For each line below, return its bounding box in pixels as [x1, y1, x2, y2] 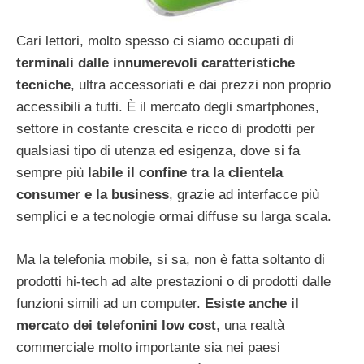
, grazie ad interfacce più [169, 187, 319, 203]
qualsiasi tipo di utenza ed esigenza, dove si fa [16, 143, 300, 159]
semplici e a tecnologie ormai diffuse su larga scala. [16, 209, 331, 225]
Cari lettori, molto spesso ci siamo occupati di [16, 33, 294, 50]
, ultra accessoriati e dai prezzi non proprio [71, 77, 331, 93]
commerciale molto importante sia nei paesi [16, 339, 280, 355]
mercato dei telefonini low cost [16, 317, 216, 333]
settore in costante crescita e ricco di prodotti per [16, 121, 315, 137]
